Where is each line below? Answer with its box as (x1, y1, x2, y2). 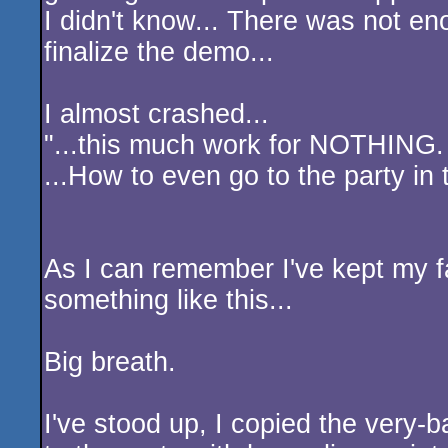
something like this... (44, 285, 293, 315)
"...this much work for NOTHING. (44, 130, 444, 160)
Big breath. (44, 347, 176, 377)
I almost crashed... (44, 99, 269, 129)
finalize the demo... (44, 37, 274, 67)
